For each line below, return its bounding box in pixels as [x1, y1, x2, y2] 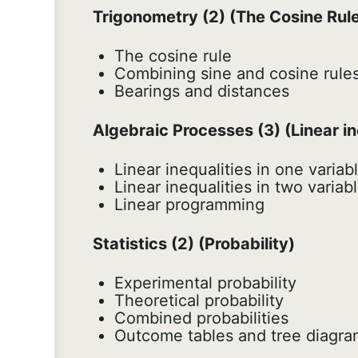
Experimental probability [114, 273, 296, 293]
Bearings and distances [114, 82, 289, 101]
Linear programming [114, 195, 265, 215]
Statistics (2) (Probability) [93, 234, 295, 254]
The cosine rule [114, 46, 232, 66]
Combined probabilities [114, 308, 288, 328]
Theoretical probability [114, 291, 284, 311]
